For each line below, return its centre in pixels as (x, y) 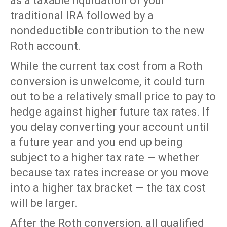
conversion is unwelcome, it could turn (108, 82)
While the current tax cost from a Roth (106, 66)
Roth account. (46, 46)
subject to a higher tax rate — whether (105, 158)
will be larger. (44, 203)
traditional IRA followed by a (82, 16)
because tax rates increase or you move (109, 173)
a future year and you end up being (97, 142)
